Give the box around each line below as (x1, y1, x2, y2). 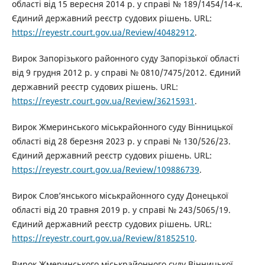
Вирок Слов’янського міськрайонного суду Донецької (11, 189, 228, 201)
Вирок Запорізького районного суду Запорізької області (11, 52, 240, 64)
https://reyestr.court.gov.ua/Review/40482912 (11, 26, 195, 38)
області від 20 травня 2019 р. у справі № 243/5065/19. (11, 203, 231, 215)
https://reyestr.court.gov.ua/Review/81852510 (11, 232, 195, 244)
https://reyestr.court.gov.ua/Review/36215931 (11, 95, 195, 106)
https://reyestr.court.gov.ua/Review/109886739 (11, 163, 199, 175)
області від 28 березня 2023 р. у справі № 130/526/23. (11, 135, 231, 147)
